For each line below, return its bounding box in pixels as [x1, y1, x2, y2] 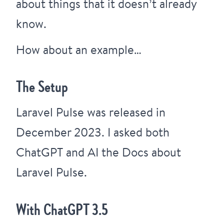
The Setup [16, 74, 68, 98]
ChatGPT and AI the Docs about [16, 143, 181, 161]
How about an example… [16, 41, 141, 58]
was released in [84, 103, 165, 121]
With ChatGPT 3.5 [16, 196, 108, 220]
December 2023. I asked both [16, 123, 169, 141]
